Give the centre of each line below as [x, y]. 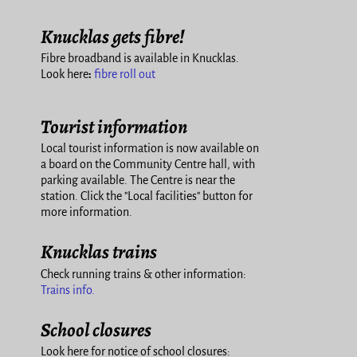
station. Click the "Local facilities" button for [147, 196]
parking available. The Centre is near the [138, 180]
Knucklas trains [99, 252]
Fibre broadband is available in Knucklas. [140, 59]
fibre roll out [125, 75]
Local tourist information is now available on [150, 149]
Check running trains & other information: [143, 274]
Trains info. [68, 290]
